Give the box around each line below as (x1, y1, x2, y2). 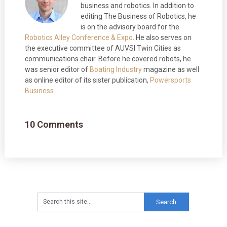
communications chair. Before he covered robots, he (24, 54, 191, 63)
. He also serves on (132, 33, 192, 42)
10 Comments (24, 119, 83, 130)
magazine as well (141, 65, 199, 73)
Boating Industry (89, 65, 142, 73)
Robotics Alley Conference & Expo (24, 33, 133, 42)
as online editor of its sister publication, (24, 75, 150, 84)
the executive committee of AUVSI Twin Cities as (24, 44, 181, 52)
